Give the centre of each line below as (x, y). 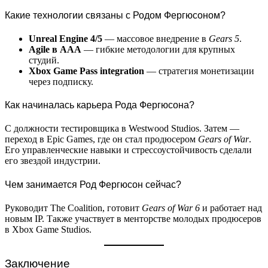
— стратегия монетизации (199, 71)
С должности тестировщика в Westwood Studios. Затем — (122, 129)
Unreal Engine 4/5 (66, 38)
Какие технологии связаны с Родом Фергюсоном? (115, 15)
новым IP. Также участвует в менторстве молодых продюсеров (133, 218)
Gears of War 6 (171, 208)
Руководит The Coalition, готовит (73, 208)
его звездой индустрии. (53, 161)
